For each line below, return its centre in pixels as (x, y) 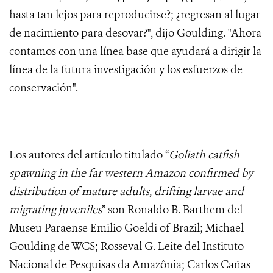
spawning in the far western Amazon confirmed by (131, 173)
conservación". (44, 88)
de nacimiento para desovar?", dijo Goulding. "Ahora (135, 33)
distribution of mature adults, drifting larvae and (126, 192)
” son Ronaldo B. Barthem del (172, 210)
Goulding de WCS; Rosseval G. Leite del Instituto (126, 246)
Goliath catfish (204, 155)
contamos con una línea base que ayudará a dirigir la (135, 51)
